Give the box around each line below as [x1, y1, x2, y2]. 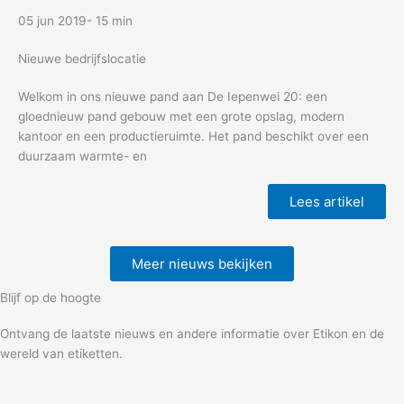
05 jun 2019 [18, 13, 87, 28]
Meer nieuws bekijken [132, 254, 272, 272]
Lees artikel [289, 192, 364, 210]
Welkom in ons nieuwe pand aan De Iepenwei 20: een [18, 88, 327, 104]
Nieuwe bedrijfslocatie [18, 50, 146, 66]
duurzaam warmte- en [18, 148, 147, 163]
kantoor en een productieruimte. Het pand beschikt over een [18, 128, 369, 143]
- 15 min [87, 13, 133, 28]
